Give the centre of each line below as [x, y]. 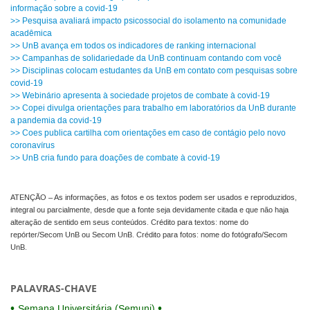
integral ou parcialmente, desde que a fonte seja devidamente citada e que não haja [149, 211]
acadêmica [31, 34]
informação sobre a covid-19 [64, 9]
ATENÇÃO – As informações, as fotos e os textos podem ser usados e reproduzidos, [154, 198]
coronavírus [33, 146]
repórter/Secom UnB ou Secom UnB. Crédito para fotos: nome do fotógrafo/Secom [149, 236]
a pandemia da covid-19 [56, 121]
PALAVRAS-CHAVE [54, 289]
